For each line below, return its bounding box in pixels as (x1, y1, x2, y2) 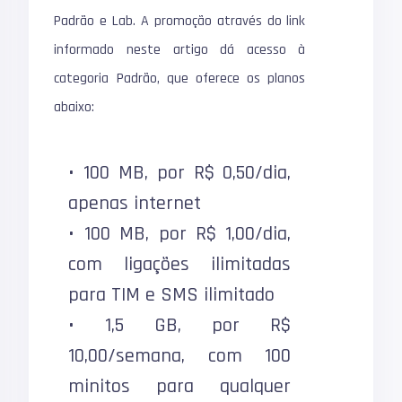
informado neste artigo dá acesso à (54, 40, 306, 59)
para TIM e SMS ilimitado (68, 283, 275, 308)
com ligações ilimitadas (68, 252, 292, 277)
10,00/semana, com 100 (68, 344, 292, 369)
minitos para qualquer (68, 374, 292, 399)
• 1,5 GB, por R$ (68, 313, 292, 338)
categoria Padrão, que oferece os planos (54, 69, 306, 88)
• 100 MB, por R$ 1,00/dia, (68, 222, 292, 247)
